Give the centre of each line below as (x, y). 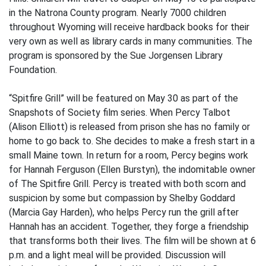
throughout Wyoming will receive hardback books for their (129, 27)
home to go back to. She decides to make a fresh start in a (132, 141)
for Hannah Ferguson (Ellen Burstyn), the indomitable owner (132, 170)
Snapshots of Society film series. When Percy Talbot (120, 113)
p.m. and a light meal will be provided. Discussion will (117, 255)
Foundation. (33, 70)
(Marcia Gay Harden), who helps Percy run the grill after (124, 212)
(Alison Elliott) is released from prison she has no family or (129, 127)
